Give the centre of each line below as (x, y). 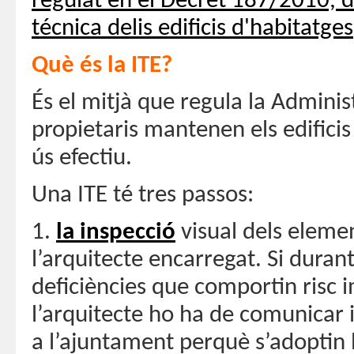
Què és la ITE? (102, 66)
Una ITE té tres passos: (143, 195)
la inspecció (116, 232)
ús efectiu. (82, 158)
